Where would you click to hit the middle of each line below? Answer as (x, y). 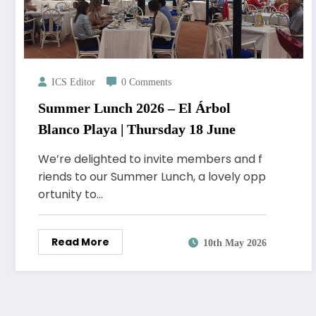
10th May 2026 (235, 243)
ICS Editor (73, 83)
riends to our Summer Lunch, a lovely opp (152, 177)
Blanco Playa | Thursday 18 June (137, 129)
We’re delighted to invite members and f (150, 159)
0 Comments (146, 83)
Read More (80, 242)
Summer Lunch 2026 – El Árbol (134, 108)
